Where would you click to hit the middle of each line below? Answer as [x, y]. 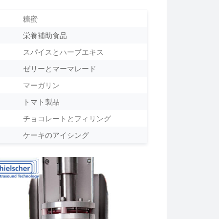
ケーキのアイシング [56, 134]
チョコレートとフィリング [67, 118]
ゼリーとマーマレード [60, 68]
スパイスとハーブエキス [63, 51]
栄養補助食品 [45, 35]
